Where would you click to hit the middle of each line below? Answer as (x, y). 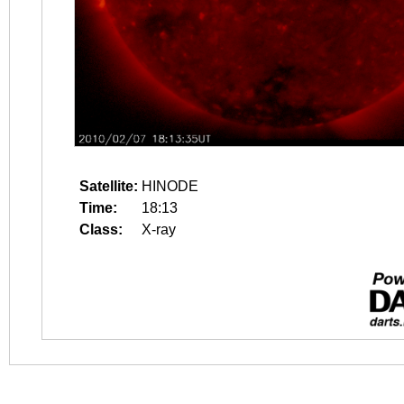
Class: (101, 230)
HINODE (170, 186)
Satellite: (109, 186)
